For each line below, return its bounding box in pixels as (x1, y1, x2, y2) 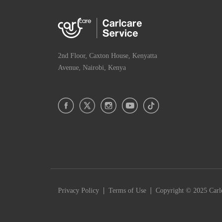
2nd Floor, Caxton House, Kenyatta (58, 52, 157, 60)
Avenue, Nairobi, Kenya (58, 64, 126, 72)
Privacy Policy (58, 187, 99, 195)
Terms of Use (109, 187, 146, 195)
